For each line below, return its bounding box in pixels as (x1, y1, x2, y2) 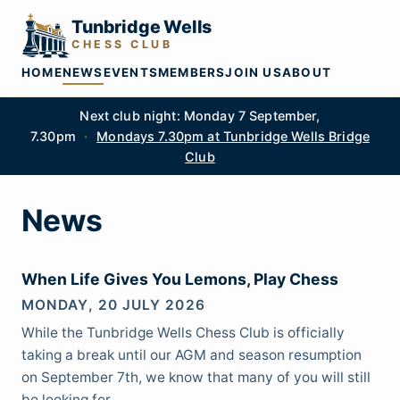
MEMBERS (157, 65, 226, 79)
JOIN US (225, 65, 282, 79)
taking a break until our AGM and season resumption (21, 346, 362, 363)
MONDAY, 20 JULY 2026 (21, 296, 205, 313)
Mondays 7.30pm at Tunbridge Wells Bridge (96, 128, 370, 144)
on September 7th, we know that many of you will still (21, 368, 371, 386)
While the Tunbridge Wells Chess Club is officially (21, 323, 345, 341)
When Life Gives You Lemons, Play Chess (21, 269, 338, 288)
